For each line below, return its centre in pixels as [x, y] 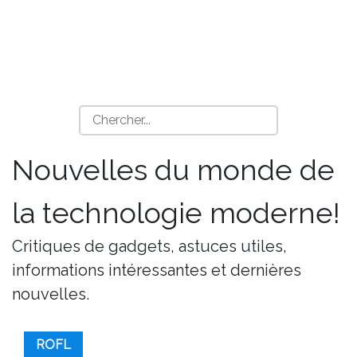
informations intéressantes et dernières [157, 270]
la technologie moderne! [176, 213]
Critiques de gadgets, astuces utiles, [149, 246]
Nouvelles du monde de [173, 170]
